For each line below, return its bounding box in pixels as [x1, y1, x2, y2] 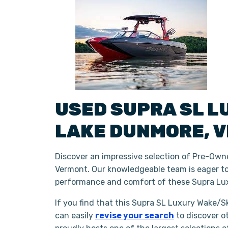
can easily [55, 211, 95, 220]
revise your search [95, 211, 174, 220]
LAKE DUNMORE [55, 120, 204, 142]
